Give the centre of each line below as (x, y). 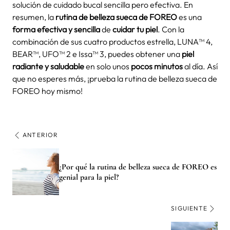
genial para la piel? (89, 177)
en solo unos (108, 66)
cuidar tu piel (135, 29)
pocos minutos (157, 66)
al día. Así (200, 66)
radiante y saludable (48, 66)
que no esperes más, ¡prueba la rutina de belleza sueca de (115, 79)
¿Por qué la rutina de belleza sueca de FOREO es (138, 167)
